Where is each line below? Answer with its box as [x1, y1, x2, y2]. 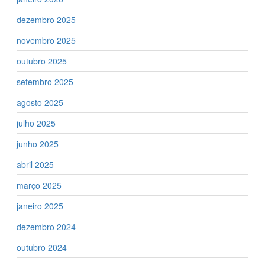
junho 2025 [17, 137, 59, 150]
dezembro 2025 [17, 13, 76, 25]
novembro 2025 [17, 34, 76, 46]
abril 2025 [17, 158, 54, 170]
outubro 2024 [17, 241, 67, 253]
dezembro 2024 [17, 220, 76, 232]
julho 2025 [17, 117, 56, 129]
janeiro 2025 [17, 199, 63, 212]
